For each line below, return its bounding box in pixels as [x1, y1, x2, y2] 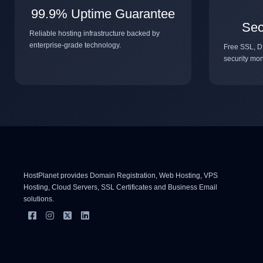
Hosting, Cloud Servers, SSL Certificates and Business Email [23, 183, 217, 191]
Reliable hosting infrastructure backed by [29, 29, 160, 38]
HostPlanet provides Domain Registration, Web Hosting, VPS [23, 171, 218, 180]
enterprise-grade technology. [29, 41, 121, 49]
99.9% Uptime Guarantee [31, 6, 175, 21]
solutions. [23, 194, 54, 203]
